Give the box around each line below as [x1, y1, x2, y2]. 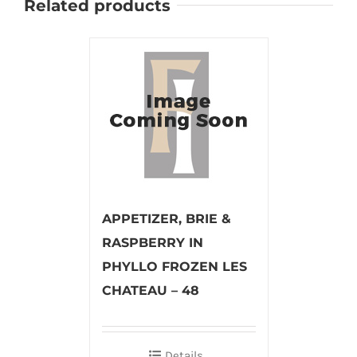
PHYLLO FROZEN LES [101, 258, 247, 274]
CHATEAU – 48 [101, 282, 199, 298]
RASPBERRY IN [101, 234, 203, 250]
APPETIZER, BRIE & [101, 210, 231, 226]
